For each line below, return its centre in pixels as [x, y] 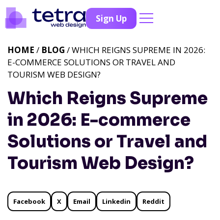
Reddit [153, 201]
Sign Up [111, 18]
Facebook [29, 201]
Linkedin [116, 201]
